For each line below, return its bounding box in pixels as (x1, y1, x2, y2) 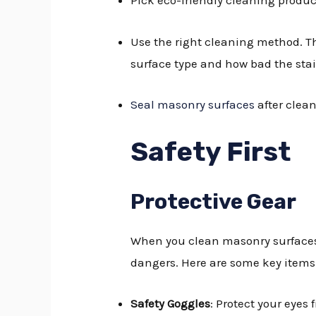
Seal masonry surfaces (130, 97, 255, 111)
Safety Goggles (130, 296, 211, 310)
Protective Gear (130, 188, 297, 214)
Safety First (130, 135, 291, 168)
